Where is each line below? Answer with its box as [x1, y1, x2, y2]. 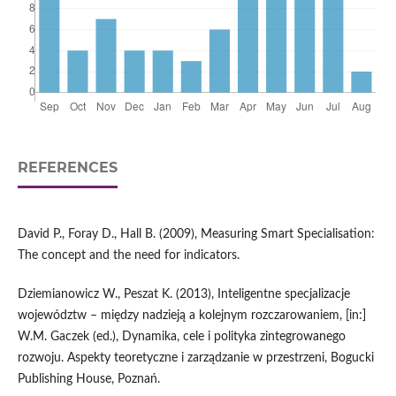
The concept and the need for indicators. [17, 249, 240, 263]
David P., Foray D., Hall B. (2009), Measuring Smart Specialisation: [17, 228, 375, 241]
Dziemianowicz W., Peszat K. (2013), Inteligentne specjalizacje [17, 288, 350, 301]
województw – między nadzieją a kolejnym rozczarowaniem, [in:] [17, 309, 366, 323]
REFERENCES [17, 159, 118, 177]
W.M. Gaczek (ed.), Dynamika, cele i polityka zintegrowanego [17, 331, 346, 344]
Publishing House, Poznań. [17, 373, 160, 386]
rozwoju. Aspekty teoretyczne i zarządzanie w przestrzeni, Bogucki [17, 352, 374, 365]
